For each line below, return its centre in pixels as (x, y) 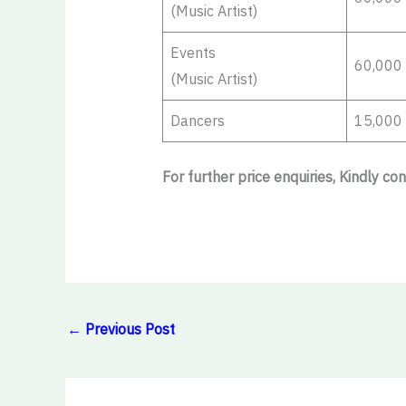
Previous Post (128, 329)
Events (193, 53)
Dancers (197, 121)
